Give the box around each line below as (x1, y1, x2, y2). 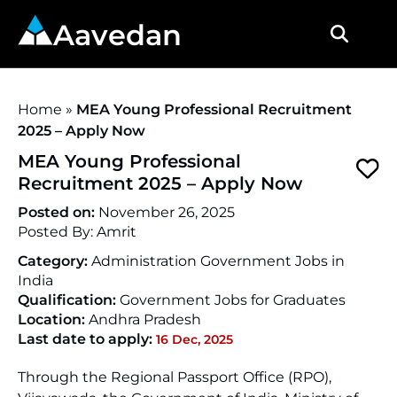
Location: (18, 311, 89, 328)
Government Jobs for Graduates (120, 292, 346, 308)
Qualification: (18, 292, 120, 308)
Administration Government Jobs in (91, 253, 345, 269)
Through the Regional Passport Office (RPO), (18, 369, 331, 385)
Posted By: (18, 223, 97, 240)
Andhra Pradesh (89, 311, 201, 328)
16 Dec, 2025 (156, 331, 233, 347)
